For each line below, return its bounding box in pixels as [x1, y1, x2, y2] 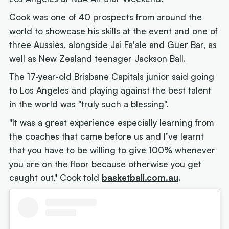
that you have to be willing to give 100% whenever [9, 144, 216, 155]
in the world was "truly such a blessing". [9, 99, 169, 110]
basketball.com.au [102, 172, 179, 183]
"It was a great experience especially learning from [9, 117, 214, 128]
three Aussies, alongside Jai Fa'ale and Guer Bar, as [9, 39, 217, 50]
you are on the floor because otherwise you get [9, 158, 202, 169]
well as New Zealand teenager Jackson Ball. [9, 53, 186, 64]
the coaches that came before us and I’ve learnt [9, 130, 204, 142]
